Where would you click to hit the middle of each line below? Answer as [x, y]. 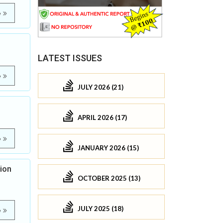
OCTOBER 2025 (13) [109, 178]
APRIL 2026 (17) [102, 117]
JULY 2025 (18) [101, 208]
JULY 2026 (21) [101, 87]
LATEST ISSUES [70, 58]
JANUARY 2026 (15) [108, 148]
